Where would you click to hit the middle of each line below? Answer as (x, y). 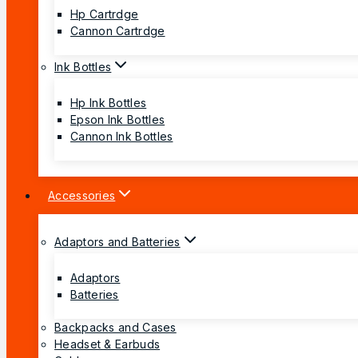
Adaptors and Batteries (117, 241)
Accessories (82, 195)
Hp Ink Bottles (109, 102)
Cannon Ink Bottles (122, 136)
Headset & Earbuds (107, 344)
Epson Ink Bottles (118, 119)
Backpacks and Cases (115, 327)
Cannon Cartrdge (118, 30)
